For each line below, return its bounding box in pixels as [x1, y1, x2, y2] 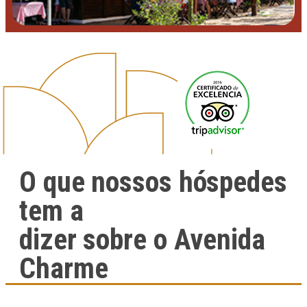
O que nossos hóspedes [19, 165, 287, 199]
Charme [19, 251, 108, 286]
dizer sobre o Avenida [19, 223, 265, 257]
